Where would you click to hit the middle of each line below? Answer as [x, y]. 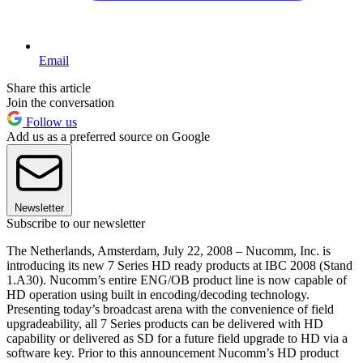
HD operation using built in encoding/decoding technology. [158, 294]
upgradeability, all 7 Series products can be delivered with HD [165, 323]
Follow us [50, 122]
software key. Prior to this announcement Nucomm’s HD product [173, 352]
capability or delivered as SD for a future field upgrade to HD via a [177, 338]
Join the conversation [60, 102]
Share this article [49, 88]
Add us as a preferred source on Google [108, 136]
